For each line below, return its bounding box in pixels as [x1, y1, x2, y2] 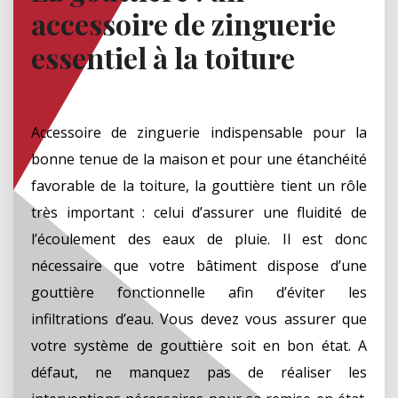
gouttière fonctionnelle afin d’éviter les [31, 282, 367, 302]
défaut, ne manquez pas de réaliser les [31, 362, 367, 382]
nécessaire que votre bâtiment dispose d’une [31, 255, 367, 275]
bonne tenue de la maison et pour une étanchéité [31, 148, 367, 169]
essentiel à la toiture [31, 37, 295, 76]
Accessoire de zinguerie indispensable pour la [31, 122, 367, 142]
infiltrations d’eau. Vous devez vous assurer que [31, 308, 367, 329]
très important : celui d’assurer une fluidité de [31, 202, 367, 222]
